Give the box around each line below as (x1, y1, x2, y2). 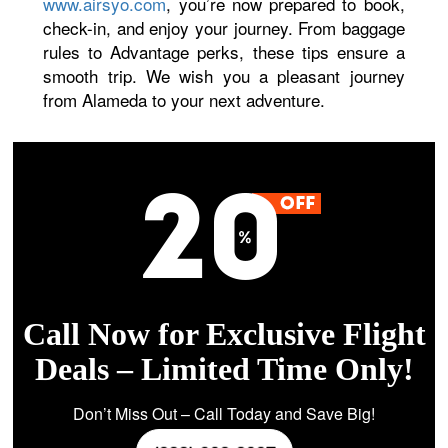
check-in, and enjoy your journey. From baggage (43, 15, 405, 40)
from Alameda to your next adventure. (43, 87, 326, 112)
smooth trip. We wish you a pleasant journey (43, 63, 405, 88)
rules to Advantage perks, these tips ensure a (43, 39, 405, 64)
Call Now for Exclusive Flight (22, 316, 426, 352)
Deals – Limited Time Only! (34, 351, 414, 387)
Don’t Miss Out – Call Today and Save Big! (73, 402, 375, 425)
